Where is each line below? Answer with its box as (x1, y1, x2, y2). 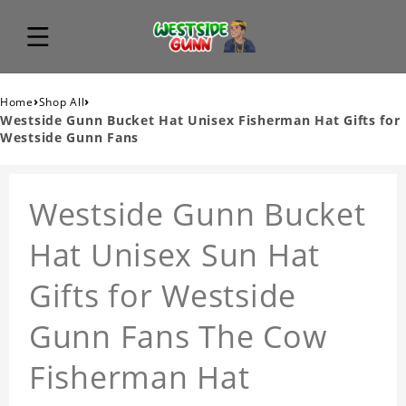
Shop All (38, 94, 85, 111)
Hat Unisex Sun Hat (29, 234, 320, 276)
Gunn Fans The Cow (29, 315, 327, 358)
